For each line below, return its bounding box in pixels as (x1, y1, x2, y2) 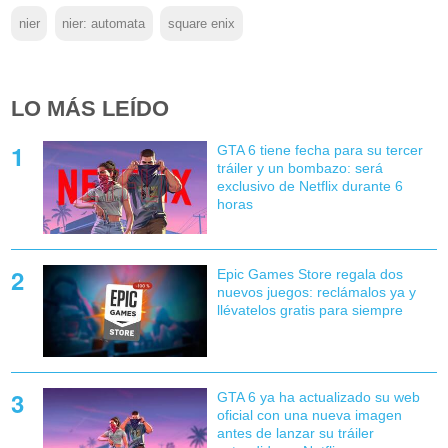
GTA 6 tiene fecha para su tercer (216, 142, 423, 159)
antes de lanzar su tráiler (216, 424, 374, 441)
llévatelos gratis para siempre (216, 301, 403, 318)
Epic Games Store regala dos (216, 265, 403, 282)
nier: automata (62, 16, 146, 31)
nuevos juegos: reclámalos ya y (216, 283, 416, 300)
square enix (168, 16, 236, 31)
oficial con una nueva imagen (216, 406, 402, 423)
